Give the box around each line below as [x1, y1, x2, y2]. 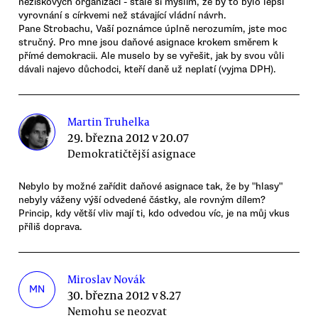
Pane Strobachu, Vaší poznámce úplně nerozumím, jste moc [18, 22, 287, 35]
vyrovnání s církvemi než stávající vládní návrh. [18, 9, 226, 21]
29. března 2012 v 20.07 [67, 128, 190, 146]
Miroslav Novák [67, 271, 146, 286]
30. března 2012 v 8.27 [67, 286, 182, 303]
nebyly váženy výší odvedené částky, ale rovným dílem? [18, 193, 265, 206]
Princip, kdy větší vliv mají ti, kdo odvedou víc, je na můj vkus [18, 207, 290, 219]
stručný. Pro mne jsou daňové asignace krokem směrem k [18, 35, 278, 48]
